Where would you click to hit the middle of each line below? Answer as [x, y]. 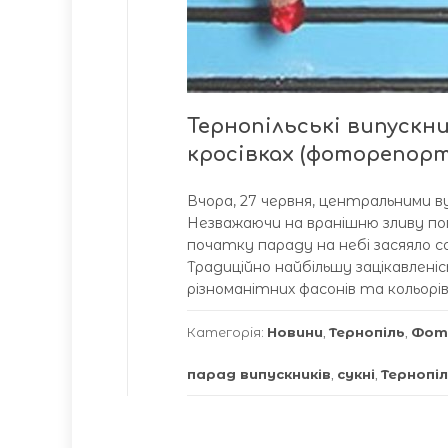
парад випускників [259, 374]
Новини [295, 332]
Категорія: [227, 332]
